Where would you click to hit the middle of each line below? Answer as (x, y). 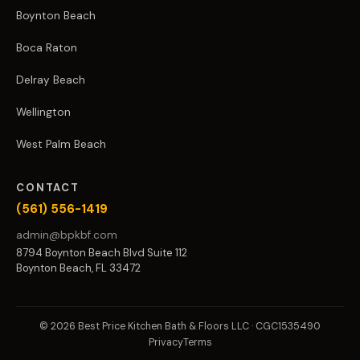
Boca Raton (47, 47)
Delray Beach (51, 80)
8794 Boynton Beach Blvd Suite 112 (102, 252)
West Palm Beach (61, 144)
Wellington (43, 112)
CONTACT (48, 187)
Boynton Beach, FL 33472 (78, 268)
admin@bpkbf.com (67, 235)
